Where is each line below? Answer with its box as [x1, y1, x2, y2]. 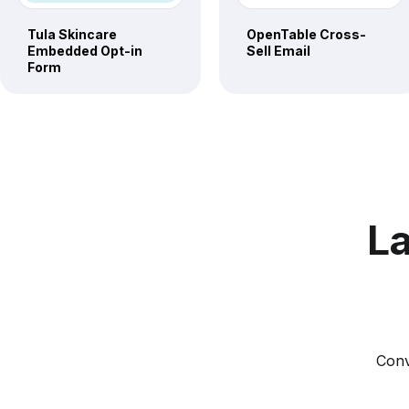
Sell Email [246, 42, 310, 58]
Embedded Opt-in [27, 42, 142, 58]
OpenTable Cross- [246, 26, 366, 42]
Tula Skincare [27, 26, 117, 42]
